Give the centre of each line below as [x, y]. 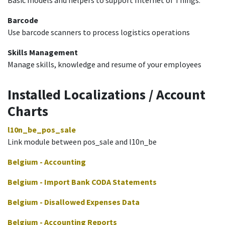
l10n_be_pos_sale [42, 129]
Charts [28, 111]
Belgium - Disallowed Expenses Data [74, 202]
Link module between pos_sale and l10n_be [82, 141]
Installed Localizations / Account [106, 94]
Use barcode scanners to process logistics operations [99, 32]
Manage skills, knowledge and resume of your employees [104, 64]
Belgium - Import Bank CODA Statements [82, 182]
